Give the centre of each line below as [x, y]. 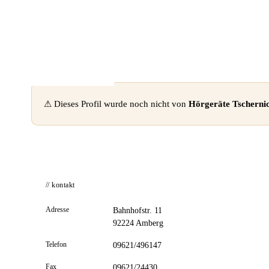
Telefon [56, 244]
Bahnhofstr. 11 [138, 210]
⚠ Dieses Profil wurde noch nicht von [116, 104]
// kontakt [60, 185]
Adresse [57, 210]
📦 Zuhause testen [70, 12]
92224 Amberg [138, 223]
